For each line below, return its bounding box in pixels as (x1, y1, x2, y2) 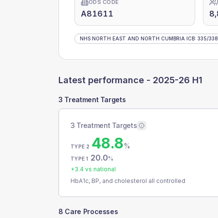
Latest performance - (58, 75, 153, 85)
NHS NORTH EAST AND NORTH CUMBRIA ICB (80, 36, 195, 41)
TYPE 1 (71, 156, 89, 162)
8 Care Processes (58, 207, 118, 216)
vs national (84, 165, 116, 173)
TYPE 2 (71, 144, 90, 149)
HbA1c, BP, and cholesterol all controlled (71, 177, 185, 184)
